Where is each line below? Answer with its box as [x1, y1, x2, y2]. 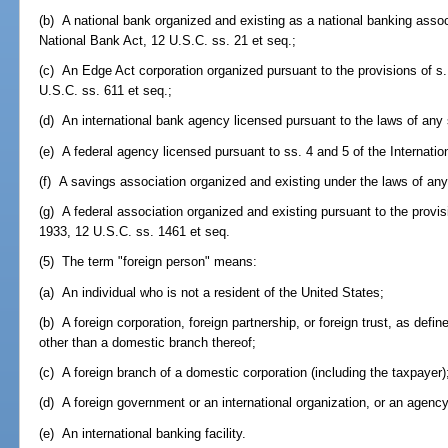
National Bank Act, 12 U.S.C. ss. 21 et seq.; [39, 32, 297, 48]
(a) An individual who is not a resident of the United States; [39, 284, 385, 300]
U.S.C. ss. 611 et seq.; [39, 83, 173, 99]
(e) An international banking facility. [39, 425, 247, 441]
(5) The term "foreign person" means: [39, 254, 258, 270]
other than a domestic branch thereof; [39, 334, 257, 350]
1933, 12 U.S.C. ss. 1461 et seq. [39, 224, 231, 240]
